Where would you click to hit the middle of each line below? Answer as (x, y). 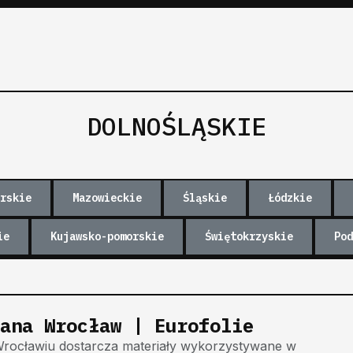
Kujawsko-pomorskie (107, 236)
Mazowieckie (107, 197)
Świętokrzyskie (249, 236)
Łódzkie (290, 197)
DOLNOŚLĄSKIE (176, 126)
